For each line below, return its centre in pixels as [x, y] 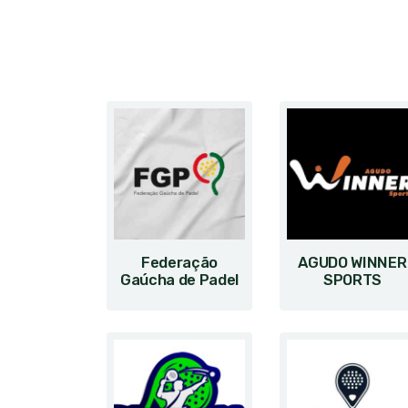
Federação [179, 263]
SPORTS [352, 280]
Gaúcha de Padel [179, 280]
